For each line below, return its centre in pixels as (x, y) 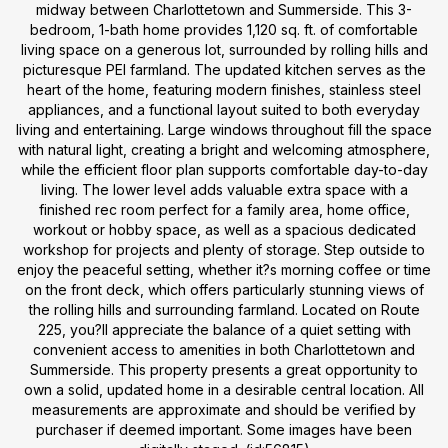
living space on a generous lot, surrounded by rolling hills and (224, 49)
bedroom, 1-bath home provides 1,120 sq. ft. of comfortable (224, 29)
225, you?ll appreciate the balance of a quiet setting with (224, 329)
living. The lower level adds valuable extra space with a (224, 189)
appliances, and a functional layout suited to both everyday (224, 109)
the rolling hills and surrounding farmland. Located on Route (224, 309)
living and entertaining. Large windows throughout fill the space (224, 129)
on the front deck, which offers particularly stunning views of (224, 289)
